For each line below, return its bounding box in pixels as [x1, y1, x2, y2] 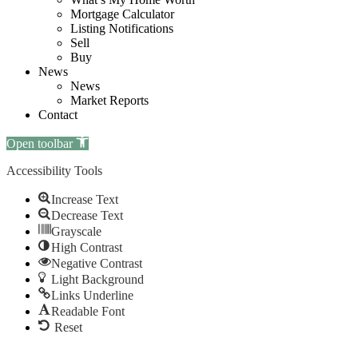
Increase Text [51, 192, 118, 206]
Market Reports [70, 93, 149, 107]
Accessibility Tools [6, 163, 102, 177]
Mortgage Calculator [70, 6, 174, 21]
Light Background [51, 272, 144, 286]
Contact [38, 107, 78, 121]
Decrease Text [51, 208, 123, 222]
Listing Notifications [70, 21, 173, 35]
